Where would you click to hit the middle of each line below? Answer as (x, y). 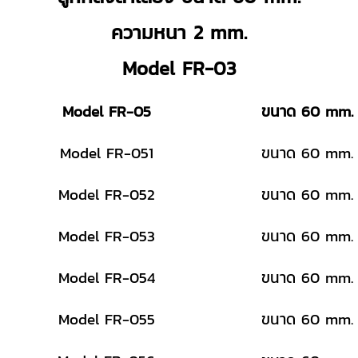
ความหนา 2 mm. (179, 32)
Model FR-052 (106, 194)
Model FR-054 (106, 277)
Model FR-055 (106, 318)
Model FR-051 (106, 152)
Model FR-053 (106, 235)
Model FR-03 (179, 68)
